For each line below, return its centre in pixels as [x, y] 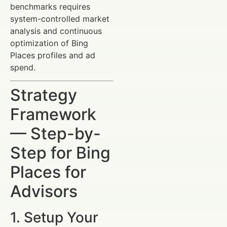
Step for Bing [60, 153]
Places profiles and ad [53, 55]
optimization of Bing [49, 43]
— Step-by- [55, 134]
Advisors [44, 192]
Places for [48, 172]
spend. [23, 67]
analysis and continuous [56, 31]
